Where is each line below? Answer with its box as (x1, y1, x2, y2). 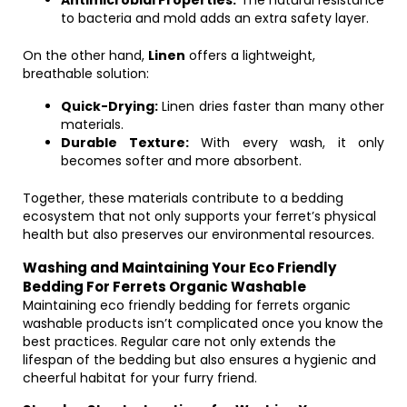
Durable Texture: (61, 134, 189, 152)
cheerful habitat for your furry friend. (23, 369, 257, 387)
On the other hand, (23, 46, 148, 65)
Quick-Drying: (61, 97, 158, 115)
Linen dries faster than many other (158, 97, 384, 115)
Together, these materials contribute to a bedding (23, 189, 343, 207)
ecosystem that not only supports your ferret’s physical (23, 207, 376, 225)
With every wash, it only (188, 134, 384, 152)
